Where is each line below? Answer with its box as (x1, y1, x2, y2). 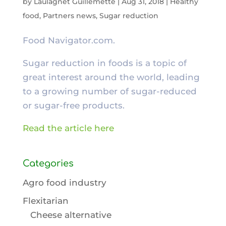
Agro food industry (22, 177, 106, 188)
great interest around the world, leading (22, 72, 200, 82)
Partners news (42, 11, 96, 20)
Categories (22, 158, 74, 168)
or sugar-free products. (22, 100, 125, 110)
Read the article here (22, 123, 114, 133)
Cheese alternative (30, 210, 111, 220)
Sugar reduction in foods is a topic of (22, 58, 187, 68)
